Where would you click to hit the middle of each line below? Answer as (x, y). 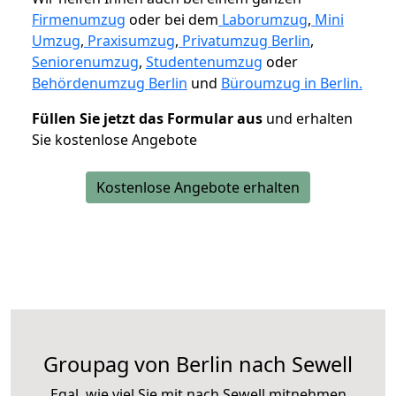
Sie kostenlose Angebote (114, 139)
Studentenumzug (204, 61)
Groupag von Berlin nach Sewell (198, 364)
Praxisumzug (131, 40)
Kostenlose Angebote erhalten (198, 187)
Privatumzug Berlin (246, 40)
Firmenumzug (79, 19)
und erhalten (308, 118)
